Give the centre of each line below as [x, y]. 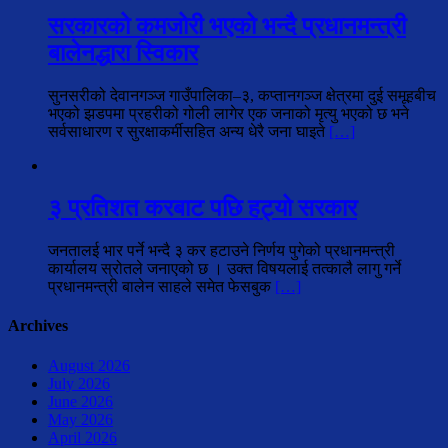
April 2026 [82, 437]
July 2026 [79, 383]
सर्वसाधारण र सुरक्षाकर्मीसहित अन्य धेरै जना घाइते [188, 132]
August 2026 [89, 365]
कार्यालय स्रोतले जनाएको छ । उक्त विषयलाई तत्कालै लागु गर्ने [224, 269]
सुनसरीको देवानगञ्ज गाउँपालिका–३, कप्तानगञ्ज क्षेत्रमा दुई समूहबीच [242, 96]
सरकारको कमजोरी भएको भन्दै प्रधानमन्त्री [227, 26]
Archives [38, 326]
